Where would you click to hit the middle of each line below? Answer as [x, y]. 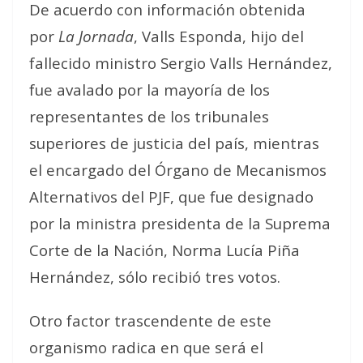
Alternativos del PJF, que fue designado [171, 196]
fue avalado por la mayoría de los [149, 90]
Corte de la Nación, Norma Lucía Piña [164, 250]
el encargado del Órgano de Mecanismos [178, 170]
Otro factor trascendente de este [150, 320]
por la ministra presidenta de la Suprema [180, 223]
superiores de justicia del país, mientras [174, 143]
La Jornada [96, 36]
